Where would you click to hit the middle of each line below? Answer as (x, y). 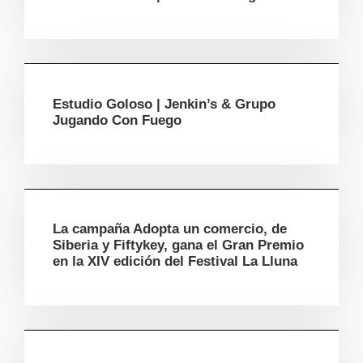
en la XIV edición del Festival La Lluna (175, 262)
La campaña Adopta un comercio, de (170, 229)
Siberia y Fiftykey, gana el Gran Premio (178, 246)
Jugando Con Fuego (117, 120)
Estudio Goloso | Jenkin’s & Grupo (164, 104)
